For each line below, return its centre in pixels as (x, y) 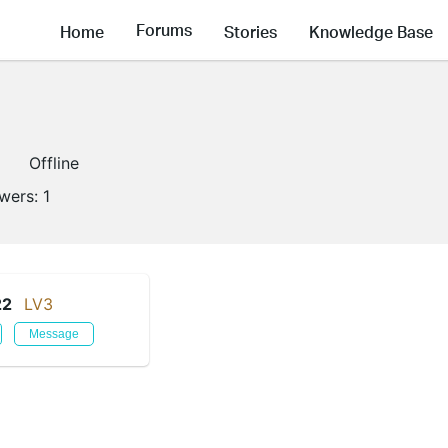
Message (54, 334)
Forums (164, 30)
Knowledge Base (371, 31)
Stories (250, 31)
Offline (54, 163)
